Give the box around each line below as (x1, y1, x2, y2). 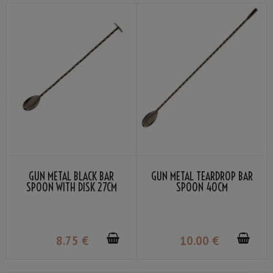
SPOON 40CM (175, 180, 228, 195)
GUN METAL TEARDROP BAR (151, 169, 253, 184)
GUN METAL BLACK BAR (29, 169, 114, 184)
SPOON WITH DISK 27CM (26, 180, 117, 195)
